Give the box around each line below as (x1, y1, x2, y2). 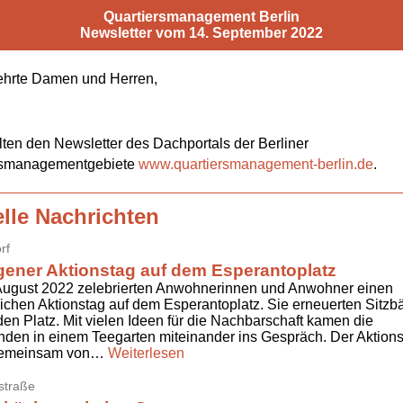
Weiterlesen (108, 345, 184, 361)
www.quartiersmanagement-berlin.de (139, 156, 373, 172)
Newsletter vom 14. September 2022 (80, 25, 323, 40)
